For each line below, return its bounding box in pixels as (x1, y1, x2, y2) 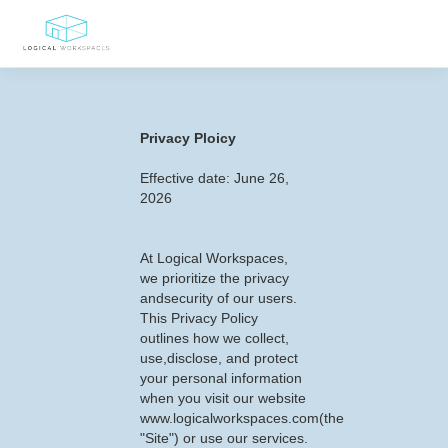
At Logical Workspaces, (140, 250, 288, 266)
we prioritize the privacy (140, 270, 289, 286)
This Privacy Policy (140, 310, 258, 326)
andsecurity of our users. (140, 290, 297, 306)
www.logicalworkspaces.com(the (140, 410, 344, 426)
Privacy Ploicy (140, 130, 236, 146)
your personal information (140, 370, 302, 386)
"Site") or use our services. (140, 430, 308, 446)
